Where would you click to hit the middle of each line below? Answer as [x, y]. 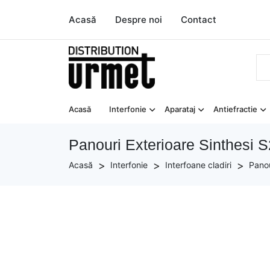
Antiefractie [235, 109]
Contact [199, 20]
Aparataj [180, 109]
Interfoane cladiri [198, 165]
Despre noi [139, 20]
